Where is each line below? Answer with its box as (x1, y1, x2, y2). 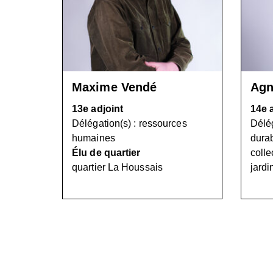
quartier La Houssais (72, 162, 163, 172)
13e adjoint (72, 104, 124, 114)
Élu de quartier (72, 147, 141, 158)
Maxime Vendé (72, 80, 157, 94)
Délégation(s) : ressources (72, 118, 187, 129)
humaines (72, 133, 115, 143)
